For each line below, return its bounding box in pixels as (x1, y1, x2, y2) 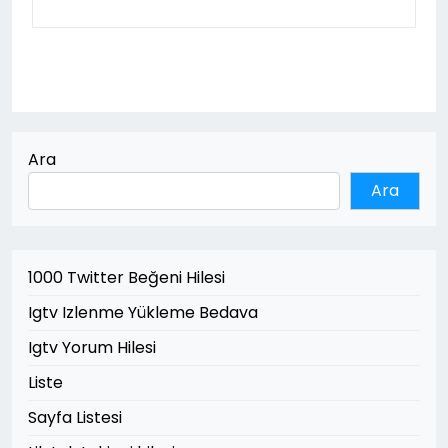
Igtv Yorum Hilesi (28, 336, 156, 359)
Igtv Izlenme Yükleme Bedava (28, 301, 258, 324)
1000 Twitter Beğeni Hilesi (28, 266, 225, 289)
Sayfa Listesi (28, 406, 122, 429)
